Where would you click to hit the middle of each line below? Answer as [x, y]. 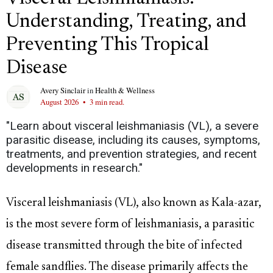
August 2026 [60, 102]
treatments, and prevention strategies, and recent [131, 154]
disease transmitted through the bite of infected [124, 246]
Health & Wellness [125, 90]
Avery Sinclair [63, 90]
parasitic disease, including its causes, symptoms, [133, 140]
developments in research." [74, 168]
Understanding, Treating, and [126, 22]
